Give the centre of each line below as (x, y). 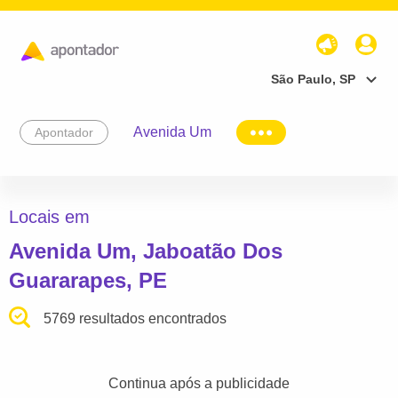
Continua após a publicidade (199, 384)
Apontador (64, 132)
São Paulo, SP (313, 79)
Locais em (49, 217)
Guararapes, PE (88, 281)
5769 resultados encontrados (135, 319)
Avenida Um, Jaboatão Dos (146, 251)
